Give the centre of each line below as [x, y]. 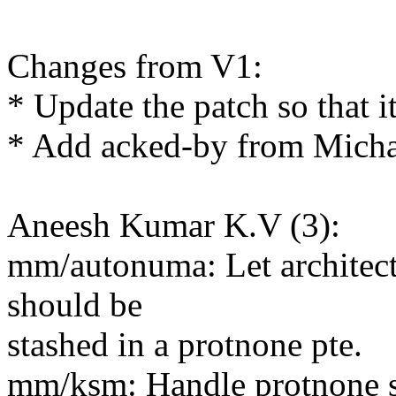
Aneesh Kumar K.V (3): [174, 225]
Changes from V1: [135, 66]
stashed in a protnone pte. [185, 345]
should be [75, 305]
